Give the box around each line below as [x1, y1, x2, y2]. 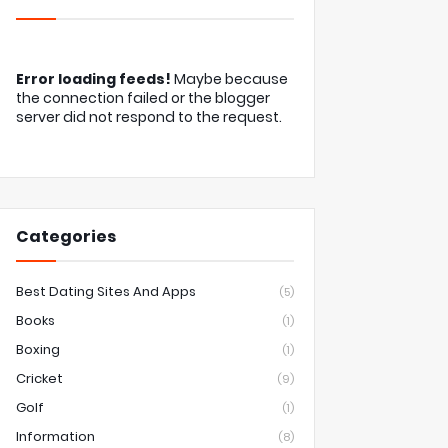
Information [16, 427, 95, 446]
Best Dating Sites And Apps [16, 282, 196, 301]
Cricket [16, 369, 63, 388]
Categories [16, 225, 116, 248]
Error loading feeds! [16, 69, 171, 89]
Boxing [16, 340, 60, 359]
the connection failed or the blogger [16, 88, 270, 108]
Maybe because [171, 69, 288, 89]
